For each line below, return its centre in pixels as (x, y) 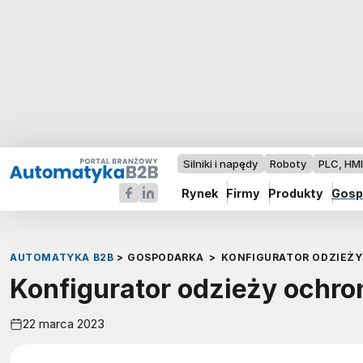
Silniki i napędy (221, 164)
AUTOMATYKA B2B (62, 258)
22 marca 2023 (64, 324)
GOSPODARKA (165, 258)
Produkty (296, 193)
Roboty (288, 164)
